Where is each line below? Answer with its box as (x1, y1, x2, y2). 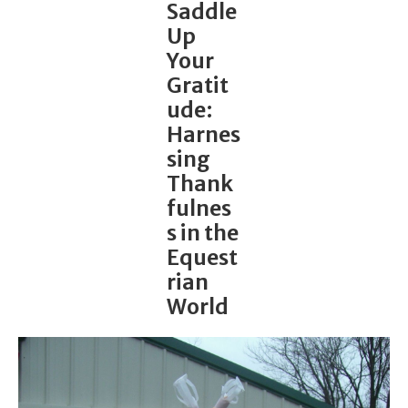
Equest (167, 244, 239, 271)
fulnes (167, 195, 232, 222)
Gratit (167, 72, 229, 99)
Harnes (167, 121, 241, 148)
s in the (167, 219, 240, 247)
